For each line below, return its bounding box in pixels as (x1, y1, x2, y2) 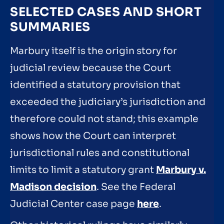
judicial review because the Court (10, 61, 171, 74)
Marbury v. (156, 163, 206, 176)
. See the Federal (96, 180, 175, 193)
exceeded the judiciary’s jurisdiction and (10, 95, 205, 108)
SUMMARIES (10, 19, 90, 34)
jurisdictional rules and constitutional (10, 146, 189, 159)
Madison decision (10, 180, 96, 193)
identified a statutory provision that (10, 78, 180, 91)
